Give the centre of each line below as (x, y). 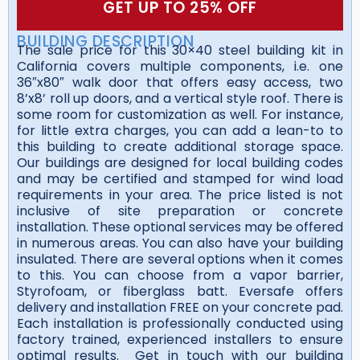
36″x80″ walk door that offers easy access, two (180, 82)
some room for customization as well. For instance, (180, 114)
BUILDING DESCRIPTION (105, 41)
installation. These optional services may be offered (180, 227)
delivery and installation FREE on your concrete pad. (180, 307)
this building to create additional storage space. (180, 146)
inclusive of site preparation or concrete (180, 211)
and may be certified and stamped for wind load (180, 178)
